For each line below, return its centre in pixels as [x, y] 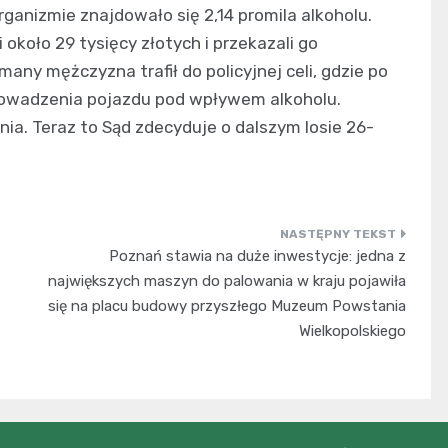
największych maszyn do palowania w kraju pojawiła [226, 281]
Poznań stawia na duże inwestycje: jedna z [257, 256]
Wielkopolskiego [352, 331]
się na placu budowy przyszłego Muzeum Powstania [226, 306]
